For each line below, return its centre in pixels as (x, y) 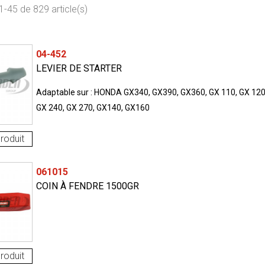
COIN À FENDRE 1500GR (87, 186)
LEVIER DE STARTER (79, 69)
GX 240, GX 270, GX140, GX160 (93, 108)
